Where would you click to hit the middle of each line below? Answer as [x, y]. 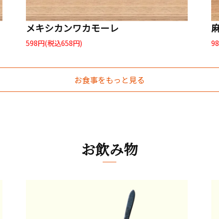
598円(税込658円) [54, 43]
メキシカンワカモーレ [72, 28]
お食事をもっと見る [109, 79]
